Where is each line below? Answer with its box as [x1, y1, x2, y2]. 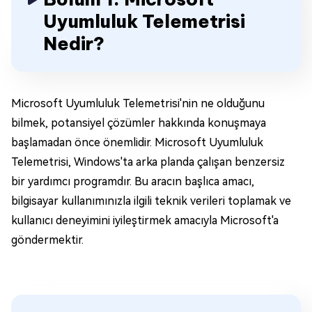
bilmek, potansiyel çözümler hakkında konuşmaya [11, 116, 266, 130]
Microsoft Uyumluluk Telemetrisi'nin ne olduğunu [11, 97, 265, 110]
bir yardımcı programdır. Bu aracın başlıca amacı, [11, 175, 254, 188]
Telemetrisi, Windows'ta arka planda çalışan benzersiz [11, 155, 285, 169]
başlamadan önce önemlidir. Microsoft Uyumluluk [11, 136, 263, 149]
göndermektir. [11, 233, 84, 247]
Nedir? [43, 32, 104, 55]
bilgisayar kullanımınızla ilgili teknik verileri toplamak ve [11, 194, 291, 208]
